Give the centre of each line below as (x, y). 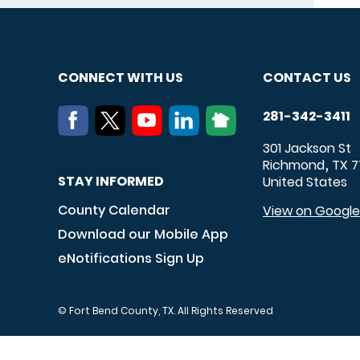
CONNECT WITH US (121, 77)
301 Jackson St (307, 148)
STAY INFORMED (111, 181)
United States (305, 182)
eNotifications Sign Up (131, 258)
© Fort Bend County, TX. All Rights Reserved (166, 310)
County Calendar (114, 210)
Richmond (294, 165)
